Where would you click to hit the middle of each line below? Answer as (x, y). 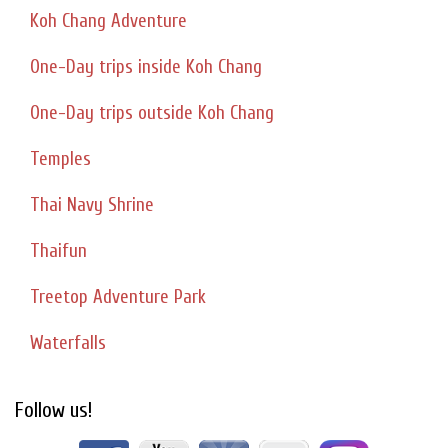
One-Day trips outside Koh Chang (152, 113)
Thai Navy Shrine (92, 205)
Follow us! (53, 410)
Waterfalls (68, 343)
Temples (60, 159)
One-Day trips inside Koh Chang (146, 67)
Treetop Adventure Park (118, 297)
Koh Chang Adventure (108, 21)
